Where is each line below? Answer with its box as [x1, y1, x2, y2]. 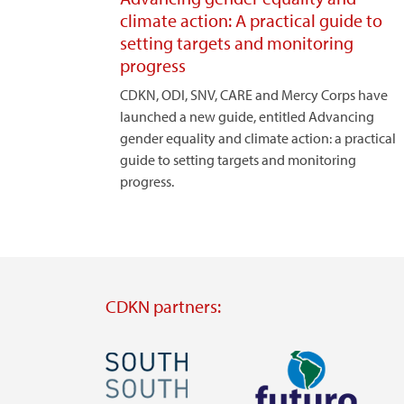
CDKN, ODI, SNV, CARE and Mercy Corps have [120, 85, 388, 104]
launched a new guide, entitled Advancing [120, 106, 374, 125]
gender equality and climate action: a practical [120, 128, 396, 147]
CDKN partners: [106, 294, 221, 317]
